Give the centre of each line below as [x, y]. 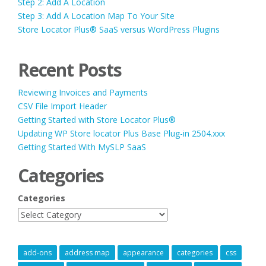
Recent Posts [70, 70]
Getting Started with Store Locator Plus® [97, 120]
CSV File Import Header [62, 106]
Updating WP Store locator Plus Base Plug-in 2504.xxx [121, 134]
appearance [143, 253]
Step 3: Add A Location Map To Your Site [96, 16]
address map [87, 253]
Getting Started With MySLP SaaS [82, 147]
